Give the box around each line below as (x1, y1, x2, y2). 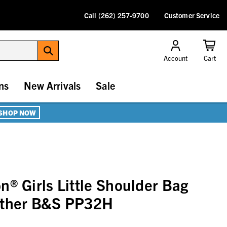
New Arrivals (24, 79, 81, 92)
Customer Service (164, 11, 219, 20)
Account (163, 54, 188, 63)
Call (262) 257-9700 (84, 11, 149, 20)
